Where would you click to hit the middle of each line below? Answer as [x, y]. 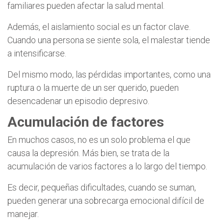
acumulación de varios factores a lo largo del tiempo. [107, 166]
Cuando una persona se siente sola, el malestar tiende [109, 40]
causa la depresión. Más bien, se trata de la [88, 153]
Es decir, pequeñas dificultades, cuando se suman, [102, 187]
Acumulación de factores [86, 122]
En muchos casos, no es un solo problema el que [99, 139]
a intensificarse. [37, 53]
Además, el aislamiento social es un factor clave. [99, 27]
